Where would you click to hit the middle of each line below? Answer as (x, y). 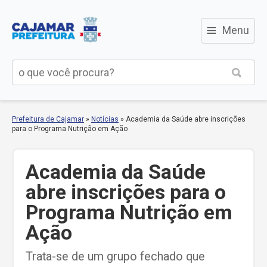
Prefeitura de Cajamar (48, 119)
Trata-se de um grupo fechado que (115, 257)
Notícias (105, 119)
